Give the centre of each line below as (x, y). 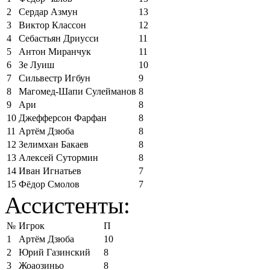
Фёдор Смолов (49, 184)
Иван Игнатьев (50, 171)
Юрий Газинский (55, 252)
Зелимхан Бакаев (54, 144)
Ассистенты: (67, 205)
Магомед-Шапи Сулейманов (77, 91)
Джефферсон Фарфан (63, 118)
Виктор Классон (52, 25)
